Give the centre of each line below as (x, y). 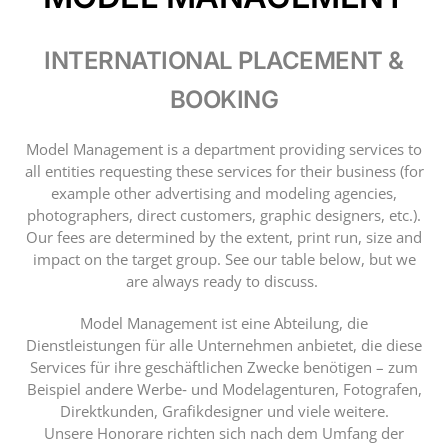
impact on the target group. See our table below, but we (224, 258)
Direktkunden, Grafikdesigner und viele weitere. (224, 410)
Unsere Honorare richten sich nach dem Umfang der (224, 432)
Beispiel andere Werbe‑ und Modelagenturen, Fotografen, (224, 388)
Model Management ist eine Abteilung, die (224, 322)
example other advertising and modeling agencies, (224, 192)
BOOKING (224, 99)
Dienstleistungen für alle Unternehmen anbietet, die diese (224, 344)
